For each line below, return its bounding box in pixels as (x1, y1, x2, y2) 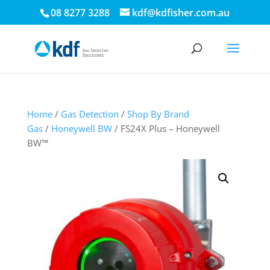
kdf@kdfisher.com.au (132, 6, 230, 19)
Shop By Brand (127, 108, 189, 120)
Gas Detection (60, 108, 119, 120)
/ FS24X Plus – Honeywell (111, 122, 220, 134)
